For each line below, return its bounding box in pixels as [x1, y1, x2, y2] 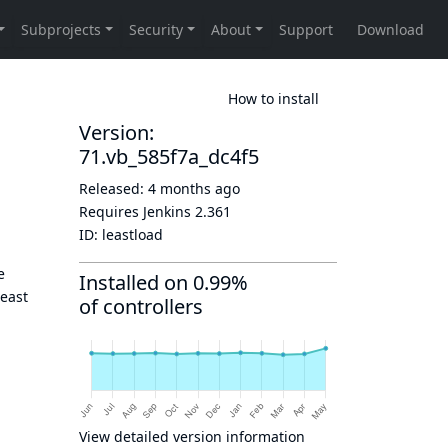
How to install [228, 88, 319, 108]
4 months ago [148, 179, 240, 198]
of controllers [79, 293, 203, 320]
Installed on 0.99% [79, 269, 248, 296]
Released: [79, 179, 148, 198]
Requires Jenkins [79, 202, 195, 221]
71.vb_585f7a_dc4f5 [79, 143, 259, 170]
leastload [102, 225, 163, 244]
